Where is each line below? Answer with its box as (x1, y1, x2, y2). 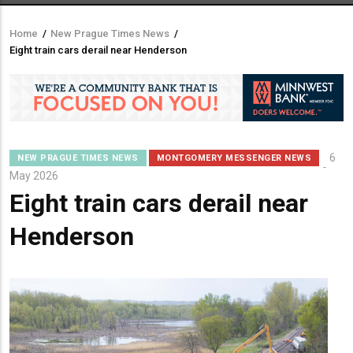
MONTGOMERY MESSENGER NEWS (156, 153, 311, 164)
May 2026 (9, 169, 58, 183)
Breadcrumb (9, 33, 113, 56)
